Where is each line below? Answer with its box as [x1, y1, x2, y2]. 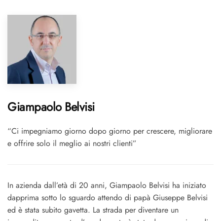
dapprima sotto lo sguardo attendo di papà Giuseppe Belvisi [7, 192, 208, 204]
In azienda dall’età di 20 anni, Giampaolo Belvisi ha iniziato [7, 180, 206, 191]
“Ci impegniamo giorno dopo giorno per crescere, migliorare [7, 125, 212, 137]
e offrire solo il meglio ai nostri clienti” [7, 138, 137, 149]
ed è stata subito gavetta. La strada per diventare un [7, 204, 179, 216]
